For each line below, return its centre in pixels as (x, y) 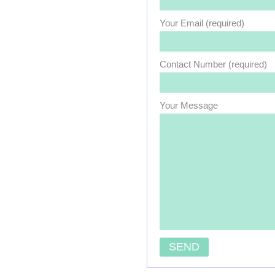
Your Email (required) (202, 23)
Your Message (189, 105)
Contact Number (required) (213, 64)
